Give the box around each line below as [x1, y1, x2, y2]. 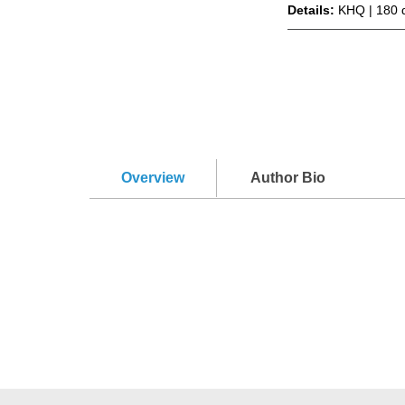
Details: [287, 2, 339, 17]
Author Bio [250, 169, 325, 185]
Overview [121, 169, 184, 185]
